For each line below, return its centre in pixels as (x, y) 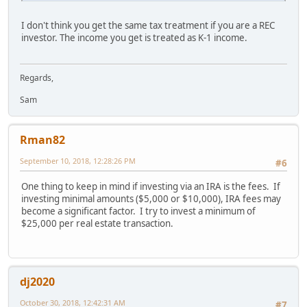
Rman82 (42, 139)
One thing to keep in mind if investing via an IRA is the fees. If (151, 187)
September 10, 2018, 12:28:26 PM (78, 160)
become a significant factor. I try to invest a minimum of (138, 211)
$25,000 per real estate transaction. (97, 224)
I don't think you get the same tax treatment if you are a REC (148, 25)
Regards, (37, 77)
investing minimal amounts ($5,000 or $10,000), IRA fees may (151, 199)
